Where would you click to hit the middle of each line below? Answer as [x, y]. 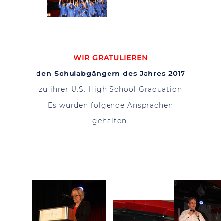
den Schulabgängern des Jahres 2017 [110, 74]
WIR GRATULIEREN [110, 58]
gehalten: [110, 121]
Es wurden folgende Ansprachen [110, 105]
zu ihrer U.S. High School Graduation [110, 89]
